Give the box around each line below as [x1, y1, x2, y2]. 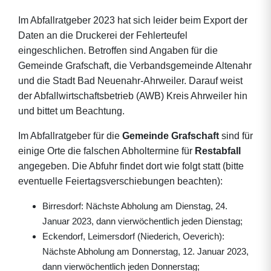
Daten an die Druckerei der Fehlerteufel [18, 30, 188, 41]
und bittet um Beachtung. [18, 106, 125, 116]
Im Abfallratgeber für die [18, 131, 122, 141]
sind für [219, 131, 253, 141]
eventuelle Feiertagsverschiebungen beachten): [18, 176, 223, 186]
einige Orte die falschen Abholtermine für [18, 146, 195, 156]
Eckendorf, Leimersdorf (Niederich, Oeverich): [42, 231, 224, 241]
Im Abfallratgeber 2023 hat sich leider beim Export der [18, 15, 247, 25]
